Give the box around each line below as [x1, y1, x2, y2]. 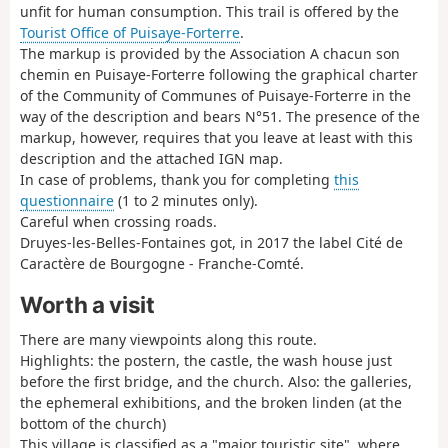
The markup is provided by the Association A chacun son [20, 44, 400, 64]
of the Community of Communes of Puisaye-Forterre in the [20, 86, 411, 106]
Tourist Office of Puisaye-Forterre [20, 23, 240, 43]
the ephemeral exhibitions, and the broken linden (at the [20, 392, 402, 412]
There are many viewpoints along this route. [20, 329, 317, 349]
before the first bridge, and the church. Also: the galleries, [20, 371, 412, 391]
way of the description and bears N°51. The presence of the [20, 107, 420, 127]
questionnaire [20, 191, 114, 211]
